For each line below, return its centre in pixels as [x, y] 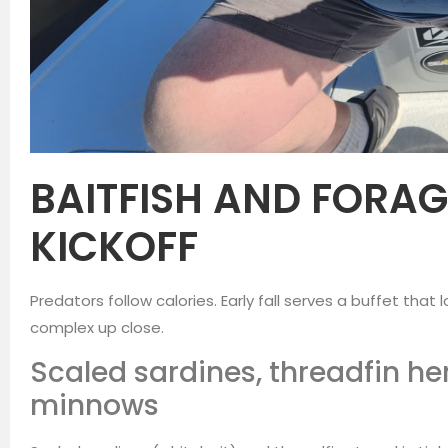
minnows [94, 405]
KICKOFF [114, 247]
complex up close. [97, 328]
